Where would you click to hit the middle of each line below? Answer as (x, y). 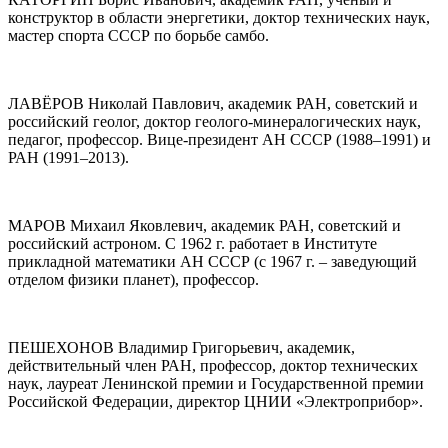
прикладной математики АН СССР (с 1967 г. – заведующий (212, 262)
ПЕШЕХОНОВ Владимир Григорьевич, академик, (181, 348)
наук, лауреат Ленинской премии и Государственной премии (216, 384)
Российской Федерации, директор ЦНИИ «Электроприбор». (215, 402)
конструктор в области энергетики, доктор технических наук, (219, 18)
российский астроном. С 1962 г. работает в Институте (192, 244)
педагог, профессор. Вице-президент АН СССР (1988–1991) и (219, 140)
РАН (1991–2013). (68, 158)
